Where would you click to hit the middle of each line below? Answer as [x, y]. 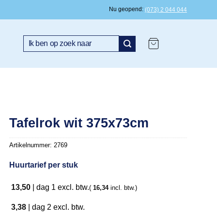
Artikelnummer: [32, 145]
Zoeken [33, 39]
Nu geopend [125, 9]
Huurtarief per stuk [44, 165]
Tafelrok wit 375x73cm [79, 123]
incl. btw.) [123, 187]
